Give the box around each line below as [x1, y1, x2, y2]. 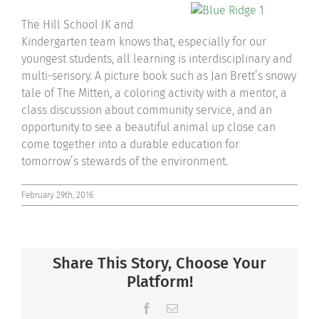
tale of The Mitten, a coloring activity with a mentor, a [21, 86, 287, 100]
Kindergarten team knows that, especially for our [21, 35, 266, 48]
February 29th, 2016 [21, 190, 93, 200]
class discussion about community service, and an [21, 103, 272, 117]
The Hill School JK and [21, 18, 133, 31]
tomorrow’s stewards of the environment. [21, 155, 228, 168]
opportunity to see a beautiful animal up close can [21, 120, 276, 134]
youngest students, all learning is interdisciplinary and [21, 52, 292, 66]
